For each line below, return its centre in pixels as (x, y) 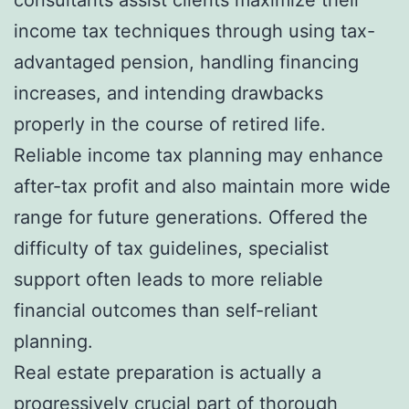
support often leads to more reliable (168, 279)
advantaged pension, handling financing (186, 62)
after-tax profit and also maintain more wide (202, 186)
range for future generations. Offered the (191, 217)
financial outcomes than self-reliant (166, 310)
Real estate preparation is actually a (168, 372)
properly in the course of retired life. (170, 124)
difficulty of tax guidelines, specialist (171, 248)
